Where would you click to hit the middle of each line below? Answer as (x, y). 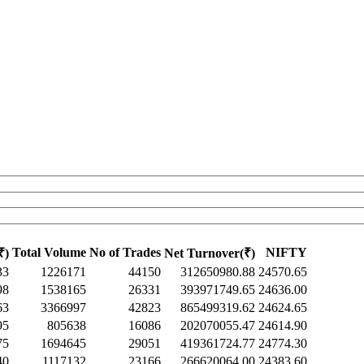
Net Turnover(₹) (210, 253)
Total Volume (49, 253)
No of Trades (125, 253)
